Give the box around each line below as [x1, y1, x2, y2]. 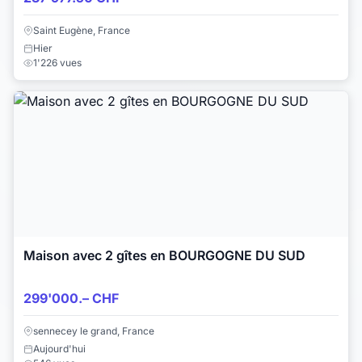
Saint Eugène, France [33, 23, 130, 36]
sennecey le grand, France [33, 324, 154, 337]
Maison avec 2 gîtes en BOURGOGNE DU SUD [23, 246, 305, 263]
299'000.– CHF [23, 290, 119, 307]
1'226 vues [33, 56, 82, 69]
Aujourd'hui [33, 342, 86, 355]
